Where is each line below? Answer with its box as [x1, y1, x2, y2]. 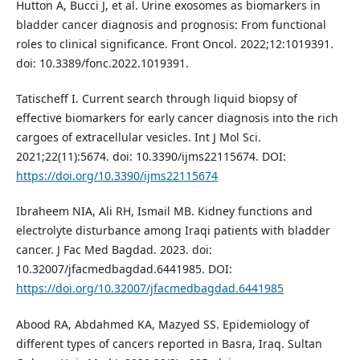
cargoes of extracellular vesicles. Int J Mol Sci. [15, 129, 261, 145]
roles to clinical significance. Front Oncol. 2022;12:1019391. [15, 36, 333, 52]
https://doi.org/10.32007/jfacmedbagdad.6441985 [15, 280, 284, 297]
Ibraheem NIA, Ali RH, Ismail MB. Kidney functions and [15, 203, 313, 219]
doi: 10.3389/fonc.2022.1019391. [15, 55, 189, 72]
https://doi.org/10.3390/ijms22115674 [15, 168, 218, 184]
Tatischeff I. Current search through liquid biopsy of [15, 91, 297, 107]
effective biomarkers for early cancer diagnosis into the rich [15, 110, 338, 126]
